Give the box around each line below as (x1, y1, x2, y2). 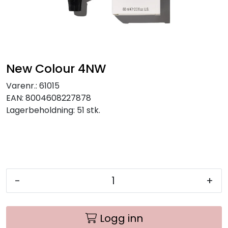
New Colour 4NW (6, 60, 106, 77)
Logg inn (99, 211, 143, 225)
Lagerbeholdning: (6, 104, 75, 116)
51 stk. (77, 104, 100, 116)
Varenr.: (6, 80, 37, 92)
